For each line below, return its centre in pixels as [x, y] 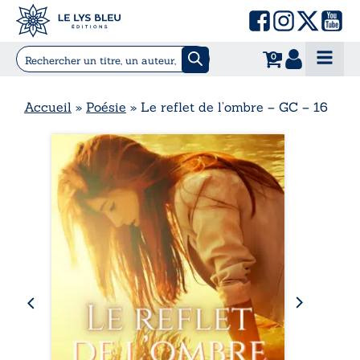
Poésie [106, 106]
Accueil [48, 106]
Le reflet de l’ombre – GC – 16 [234, 106]
